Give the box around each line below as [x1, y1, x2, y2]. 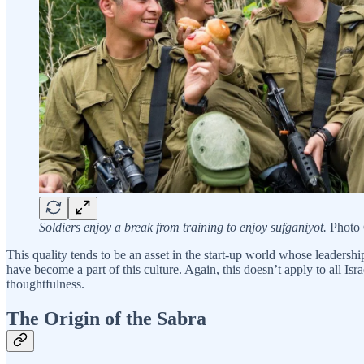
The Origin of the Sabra [6, 308, 206, 330]
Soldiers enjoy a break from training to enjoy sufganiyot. [39, 220, 327, 235]
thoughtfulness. [6, 277, 84, 292]
